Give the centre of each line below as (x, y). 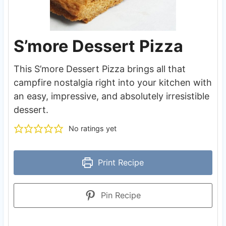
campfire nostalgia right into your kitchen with (112, 83)
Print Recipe (120, 163)
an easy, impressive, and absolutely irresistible (111, 96)
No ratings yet (92, 129)
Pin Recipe (120, 195)
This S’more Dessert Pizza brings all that (99, 69)
